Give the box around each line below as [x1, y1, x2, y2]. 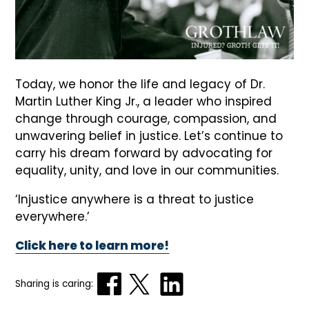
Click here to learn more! [15, 237, 170, 254]
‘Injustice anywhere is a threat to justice [15, 190, 255, 208]
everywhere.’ [15, 208, 90, 225]
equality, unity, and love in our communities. [15, 161, 279, 179]
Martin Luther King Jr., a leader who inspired [15, 92, 272, 110]
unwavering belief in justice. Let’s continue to [15, 127, 283, 144]
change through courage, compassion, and [15, 110, 277, 127]
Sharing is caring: [15, 277, 94, 290]
